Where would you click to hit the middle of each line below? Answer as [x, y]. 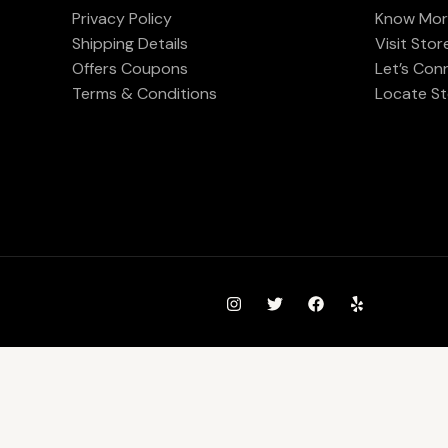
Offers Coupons [130, 69]
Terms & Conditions [144, 94]
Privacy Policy [122, 19]
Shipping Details [130, 44]
